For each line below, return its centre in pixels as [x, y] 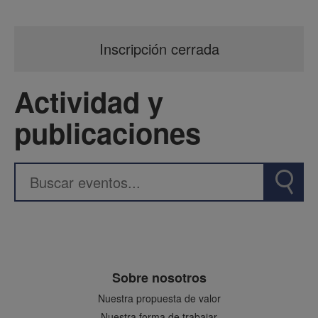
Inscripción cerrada [159, 48]
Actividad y [89, 101]
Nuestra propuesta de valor [159, 298]
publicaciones [108, 132]
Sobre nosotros [159, 277]
